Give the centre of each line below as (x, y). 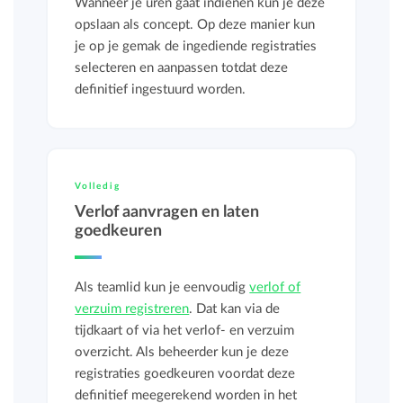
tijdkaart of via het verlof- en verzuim (185, 331)
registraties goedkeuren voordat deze (185, 374)
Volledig (98, 186)
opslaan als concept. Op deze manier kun (195, 25)
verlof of (275, 287)
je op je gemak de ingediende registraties (196, 46)
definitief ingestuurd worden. (161, 90)
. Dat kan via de (235, 309)
